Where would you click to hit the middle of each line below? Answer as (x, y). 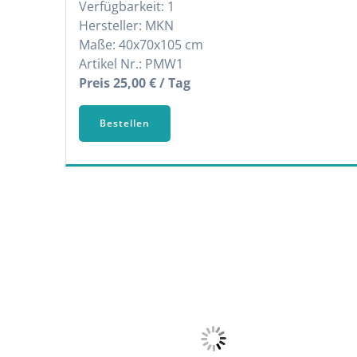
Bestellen (125, 123)
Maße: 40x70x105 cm (141, 45)
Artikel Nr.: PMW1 (131, 64)
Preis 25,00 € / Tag (135, 83)
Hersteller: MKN (127, 25)
